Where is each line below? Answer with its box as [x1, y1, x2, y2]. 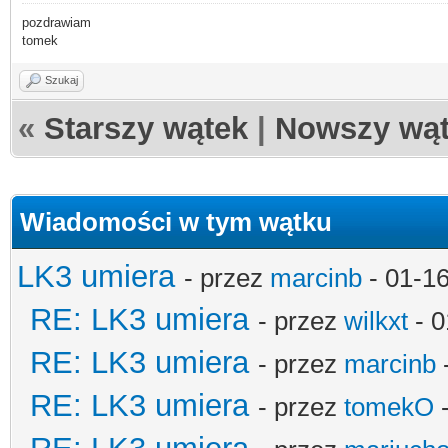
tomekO [344, 391, 434, 422]
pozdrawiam [22, 14, 91, 30]
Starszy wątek [44, 110, 248, 146]
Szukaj [45, 73, 78, 86]
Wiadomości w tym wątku [20, 206, 332, 237]
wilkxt [344, 305, 408, 336]
